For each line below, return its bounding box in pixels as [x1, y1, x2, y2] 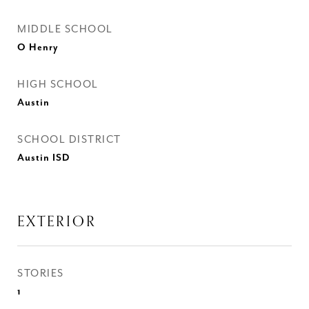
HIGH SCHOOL [17, 79, 99, 90]
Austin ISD [17, 152, 70, 163]
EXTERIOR [17, 210, 97, 233]
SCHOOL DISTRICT [17, 134, 121, 146]
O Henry [17, 42, 59, 53]
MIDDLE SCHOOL [17, 23, 113, 35]
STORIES [17, 268, 64, 279]
